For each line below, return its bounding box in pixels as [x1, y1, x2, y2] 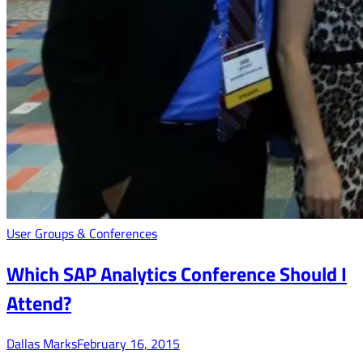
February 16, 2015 [77, 333, 180, 353]
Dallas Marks [6, 333, 77, 353]
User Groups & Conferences [6, 223, 157, 243]
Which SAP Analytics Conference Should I [6, 258, 347, 288]
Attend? [6, 288, 71, 318]
